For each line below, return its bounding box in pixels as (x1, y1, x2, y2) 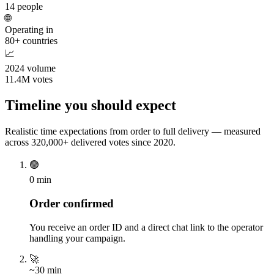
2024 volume (5, 63, 56, 74)
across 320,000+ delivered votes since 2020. (5, 137, 176, 148)
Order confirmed (29, 196, 114, 210)
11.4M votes (5, 74, 53, 85)
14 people (5, 1, 43, 12)
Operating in (5, 24, 53, 35)
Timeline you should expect (5, 97, 176, 114)
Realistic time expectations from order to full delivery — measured (5, 126, 261, 137)
